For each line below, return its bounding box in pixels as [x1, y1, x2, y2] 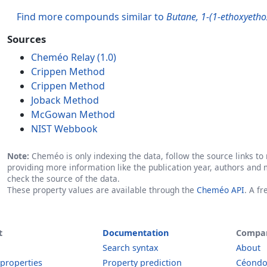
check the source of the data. [7, 173, 120, 184]
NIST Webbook [31, 122, 98, 135]
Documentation [103, 227, 169, 238]
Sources [7, 32, 46, 46]
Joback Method [31, 94, 99, 107]
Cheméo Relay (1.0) [31, 51, 116, 64]
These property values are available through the [7, 184, 197, 195]
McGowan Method [31, 108, 115, 121]
